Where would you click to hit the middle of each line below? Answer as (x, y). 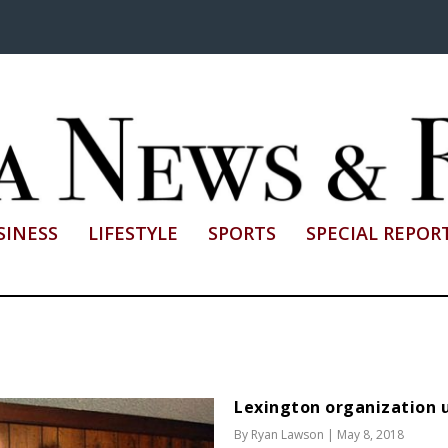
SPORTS (242, 232)
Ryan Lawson (287, 434)
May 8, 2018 (370, 434)
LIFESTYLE (133, 232)
